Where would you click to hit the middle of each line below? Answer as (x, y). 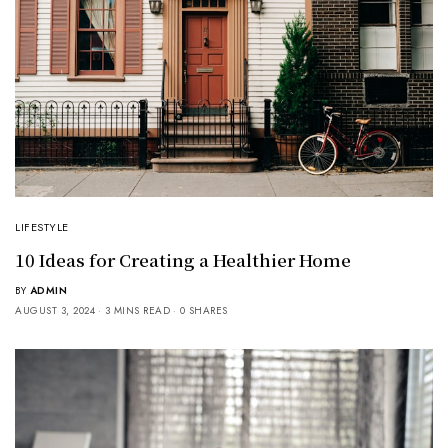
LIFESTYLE (42, 226)
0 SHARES (203, 310)
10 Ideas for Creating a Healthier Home (183, 259)
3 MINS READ (137, 310)
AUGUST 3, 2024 (55, 310)
